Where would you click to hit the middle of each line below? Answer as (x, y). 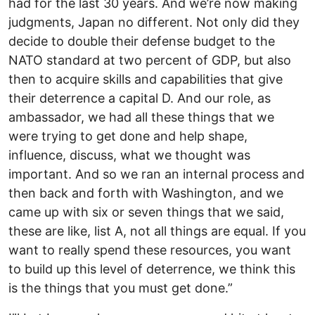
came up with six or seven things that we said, (146, 212)
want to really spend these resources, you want (150, 250)
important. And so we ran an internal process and (156, 174)
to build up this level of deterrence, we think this (152, 269)
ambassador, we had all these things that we (141, 117)
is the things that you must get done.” (121, 288)
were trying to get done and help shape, (128, 136)
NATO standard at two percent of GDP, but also (150, 60)
